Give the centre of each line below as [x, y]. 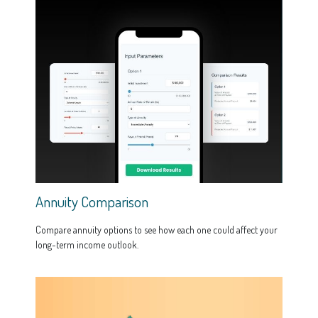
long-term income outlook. [87, 245]
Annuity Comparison [92, 202]
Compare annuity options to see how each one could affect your [157, 230]
